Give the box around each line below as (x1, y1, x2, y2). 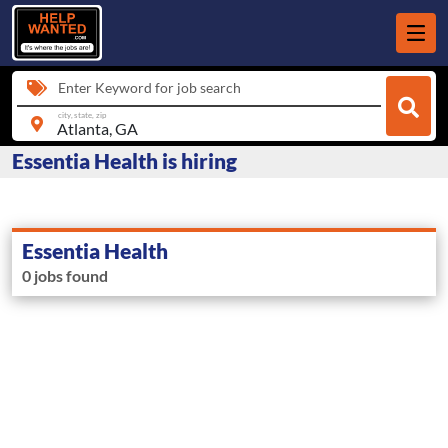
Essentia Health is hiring (12, 148, 237, 174)
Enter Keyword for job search (58, 79, 241, 96)
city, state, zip (57, 109, 107, 120)
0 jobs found (22, 266, 108, 286)
